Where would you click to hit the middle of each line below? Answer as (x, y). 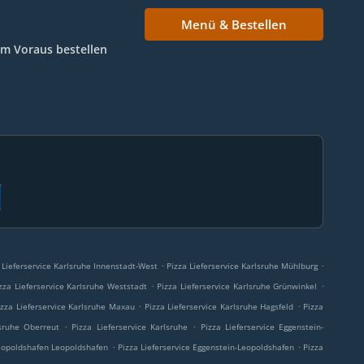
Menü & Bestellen (234, 24)
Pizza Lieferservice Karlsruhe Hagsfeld (219, 306)
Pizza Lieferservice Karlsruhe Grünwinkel (237, 286)
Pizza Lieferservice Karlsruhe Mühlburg (243, 266)
